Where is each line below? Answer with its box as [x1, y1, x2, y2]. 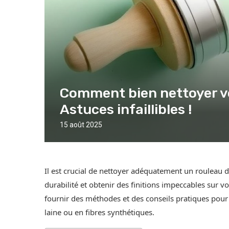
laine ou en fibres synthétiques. [44, 207, 154, 218]
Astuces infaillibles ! [60, 101, 192, 118]
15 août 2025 [60, 121, 102, 129]
